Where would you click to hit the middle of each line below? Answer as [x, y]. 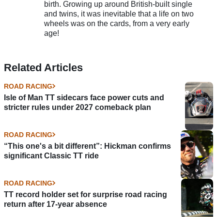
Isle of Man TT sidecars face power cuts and [84, 97]
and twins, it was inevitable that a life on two [119, 14]
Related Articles [43, 67]
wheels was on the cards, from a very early [116, 23]
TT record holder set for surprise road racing [85, 194]
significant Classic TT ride [51, 155]
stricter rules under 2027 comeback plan [77, 107]
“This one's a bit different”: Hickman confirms [87, 146]
